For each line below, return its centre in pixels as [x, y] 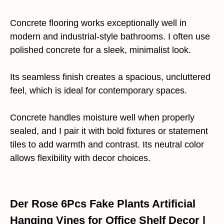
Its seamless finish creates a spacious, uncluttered [110, 77]
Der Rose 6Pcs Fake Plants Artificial [103, 204]
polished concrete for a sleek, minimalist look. [100, 50]
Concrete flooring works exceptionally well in [98, 23]
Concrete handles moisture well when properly [102, 117]
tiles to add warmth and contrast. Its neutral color [107, 144]
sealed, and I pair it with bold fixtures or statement [109, 131]
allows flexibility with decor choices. [80, 158]
